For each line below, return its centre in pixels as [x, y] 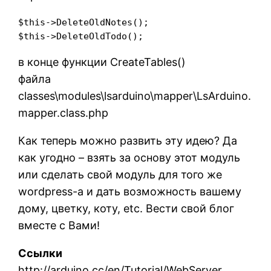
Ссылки [41, 253]
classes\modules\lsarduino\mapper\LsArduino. [135, 96]
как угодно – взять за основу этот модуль [129, 158]
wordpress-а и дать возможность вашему [130, 192]
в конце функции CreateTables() [102, 62]
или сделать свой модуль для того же [120, 175]
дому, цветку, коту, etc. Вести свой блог [126, 209]
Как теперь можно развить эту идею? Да [128, 141]
